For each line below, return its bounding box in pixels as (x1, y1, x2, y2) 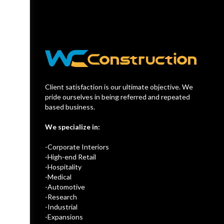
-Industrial (45, 202, 77, 211)
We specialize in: (45, 122, 100, 131)
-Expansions (45, 212, 83, 221)
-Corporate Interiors (45, 142, 109, 151)
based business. (45, 102, 95, 111)
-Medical (45, 172, 71, 181)
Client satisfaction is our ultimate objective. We (45, 82, 193, 91)
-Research (45, 192, 77, 201)
